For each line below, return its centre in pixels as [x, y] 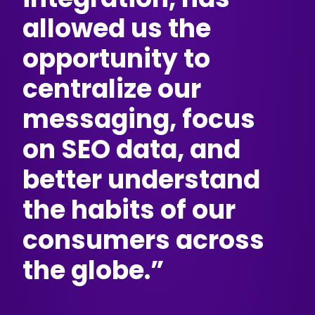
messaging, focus [139, 119]
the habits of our [129, 210]
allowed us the [117, 28]
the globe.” [94, 270]
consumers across [144, 240]
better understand [142, 180]
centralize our [112, 89]
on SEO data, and [132, 149]
